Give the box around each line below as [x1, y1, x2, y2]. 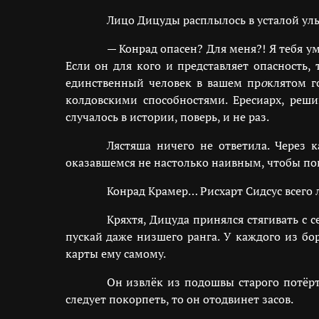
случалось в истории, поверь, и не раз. [65, 109, 269, 125]
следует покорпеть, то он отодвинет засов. [65, 291, 293, 307]
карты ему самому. [65, 246, 166, 261]
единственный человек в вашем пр [65, 75, 261, 90]
